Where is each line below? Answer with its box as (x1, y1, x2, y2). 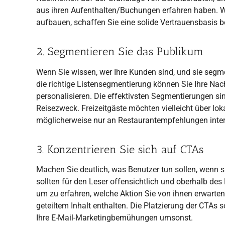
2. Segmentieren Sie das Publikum (36, 45, 203, 59)
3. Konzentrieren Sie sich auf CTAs (36, 142, 203, 156)
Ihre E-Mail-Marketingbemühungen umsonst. (36, 213, 193, 223)
